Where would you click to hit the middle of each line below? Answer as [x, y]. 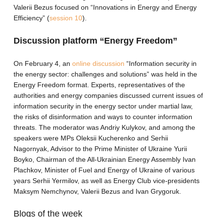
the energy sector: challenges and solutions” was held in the [105, 74]
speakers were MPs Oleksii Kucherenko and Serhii [91, 138]
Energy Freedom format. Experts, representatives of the [99, 85]
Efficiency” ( [31, 18]
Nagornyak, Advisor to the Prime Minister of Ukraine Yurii [100, 148]
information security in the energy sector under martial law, [103, 106]
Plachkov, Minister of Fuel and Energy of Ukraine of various [104, 170]
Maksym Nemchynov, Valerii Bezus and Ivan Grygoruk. [97, 191]
